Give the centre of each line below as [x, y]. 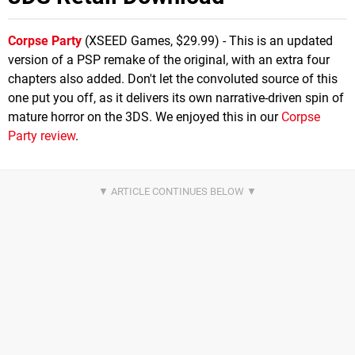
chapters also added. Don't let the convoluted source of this [173, 78]
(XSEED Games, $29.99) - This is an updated [207, 40]
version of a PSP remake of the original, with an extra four [169, 59]
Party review [42, 136]
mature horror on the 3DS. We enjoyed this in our [145, 116]
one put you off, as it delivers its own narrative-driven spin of [176, 97]
